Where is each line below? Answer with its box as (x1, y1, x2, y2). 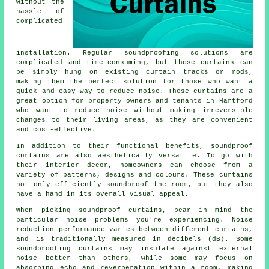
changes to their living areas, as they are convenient (16, 116, 253, 124)
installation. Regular (16, 49, 124, 56)
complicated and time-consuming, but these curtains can (16, 58, 253, 66)
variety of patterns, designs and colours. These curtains (16, 171, 253, 178)
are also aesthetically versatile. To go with (50, 151, 253, 159)
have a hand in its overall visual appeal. (16, 190, 189, 198)
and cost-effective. (16, 125, 97, 133)
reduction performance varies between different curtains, (16, 225, 253, 233)
